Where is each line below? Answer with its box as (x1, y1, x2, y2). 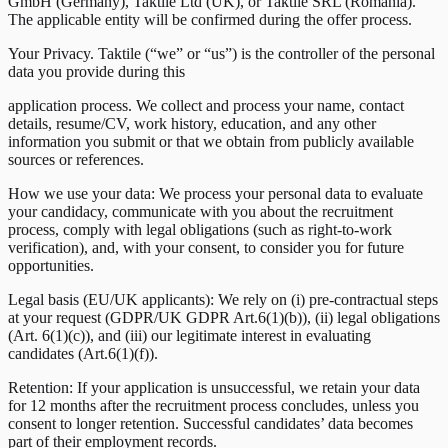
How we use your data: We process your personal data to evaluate (8, 184, 423, 202)
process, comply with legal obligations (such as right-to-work (8, 220, 392, 238)
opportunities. (8, 256, 94, 274)
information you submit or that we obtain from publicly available (8, 132, 414, 150)
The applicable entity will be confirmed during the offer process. (8, 10, 412, 28)
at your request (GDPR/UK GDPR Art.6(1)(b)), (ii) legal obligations (8, 308, 440, 326)
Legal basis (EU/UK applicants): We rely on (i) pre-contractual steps (8, 290, 438, 308)
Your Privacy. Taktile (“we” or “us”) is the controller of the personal (8, 44, 435, 62)
